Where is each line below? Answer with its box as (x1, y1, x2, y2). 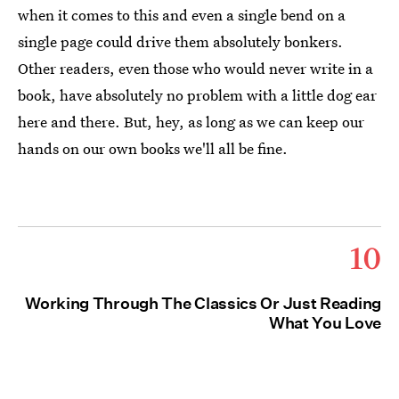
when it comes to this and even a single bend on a (18, 4, 346, 26)
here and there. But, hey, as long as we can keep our (18, 111, 364, 133)
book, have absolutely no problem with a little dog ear (18, 85, 377, 106)
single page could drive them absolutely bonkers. (18, 31, 343, 53)
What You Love (268, 313, 381, 333)
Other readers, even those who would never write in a (18, 58, 373, 79)
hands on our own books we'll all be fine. (18, 138, 288, 159)
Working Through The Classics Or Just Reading (25, 294, 381, 313)
